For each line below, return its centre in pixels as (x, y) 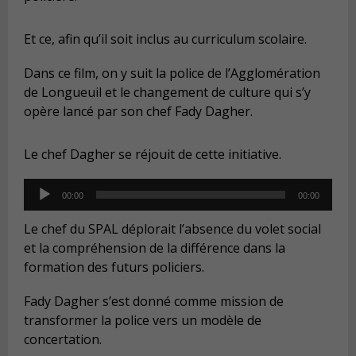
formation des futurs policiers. (114, 267)
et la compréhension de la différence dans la (155, 248)
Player (42, 207)
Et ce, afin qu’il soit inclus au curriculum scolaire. (165, 39)
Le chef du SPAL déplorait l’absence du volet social (172, 228)
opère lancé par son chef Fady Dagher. (138, 112)
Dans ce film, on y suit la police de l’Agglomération (172, 74)
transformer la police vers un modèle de (143, 321)
